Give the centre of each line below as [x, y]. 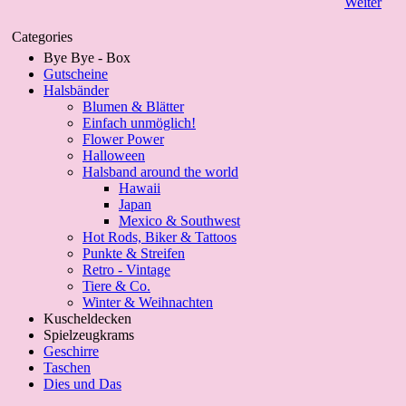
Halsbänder [76, 90]
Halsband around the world [160, 172]
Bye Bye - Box [87, 58]
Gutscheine [76, 74]
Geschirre [71, 351]
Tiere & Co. [116, 286]
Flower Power [123, 139]
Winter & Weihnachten [148, 302]
